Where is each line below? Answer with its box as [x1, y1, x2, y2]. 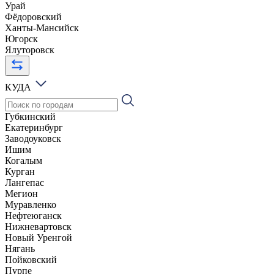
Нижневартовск [5, 221, 72, 232]
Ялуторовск [5, 44, 54, 55]
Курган [5, 166, 35, 177]
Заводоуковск [5, 133, 61, 144]
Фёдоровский [5, 11, 62, 22]
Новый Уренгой [5, 232, 72, 243]
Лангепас [5, 177, 44, 188]
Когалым [5, 155, 42, 166]
